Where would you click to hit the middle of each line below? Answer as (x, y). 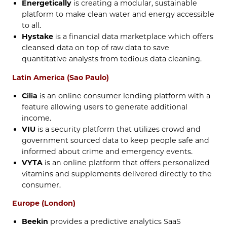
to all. (32, 26)
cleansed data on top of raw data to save (96, 48)
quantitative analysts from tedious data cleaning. (112, 59)
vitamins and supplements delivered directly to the (117, 174)
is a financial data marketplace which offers (134, 37)
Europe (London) (44, 203)
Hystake (38, 37)
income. (37, 118)
